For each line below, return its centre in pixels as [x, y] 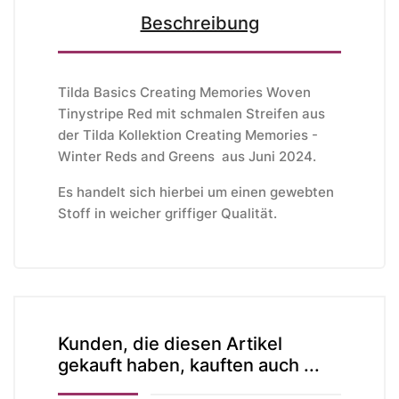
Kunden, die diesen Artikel [170, 344]
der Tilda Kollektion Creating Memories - [188, 135]
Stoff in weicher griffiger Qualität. [167, 214]
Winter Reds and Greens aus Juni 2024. [187, 157]
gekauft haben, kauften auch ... [189, 366]
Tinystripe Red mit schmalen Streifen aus [191, 114]
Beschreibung [199, 24]
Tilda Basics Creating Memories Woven [184, 93]
